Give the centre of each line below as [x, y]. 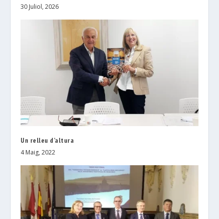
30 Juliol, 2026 [40, 7]
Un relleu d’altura [47, 140]
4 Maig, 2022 [38, 152]
